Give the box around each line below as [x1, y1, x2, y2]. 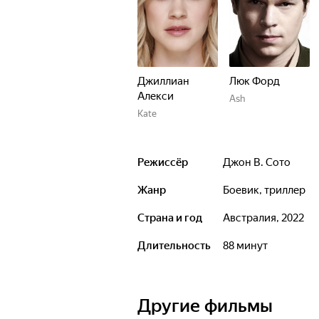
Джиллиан [137, 75, 189, 88]
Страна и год [137, 211, 202, 224]
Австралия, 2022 [230, 211, 304, 224]
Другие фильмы [137, 296, 273, 316]
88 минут [229, 239, 268, 252]
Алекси [137, 90, 174, 103]
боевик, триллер [229, 184, 305, 197]
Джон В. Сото [231, 156, 291, 169]
